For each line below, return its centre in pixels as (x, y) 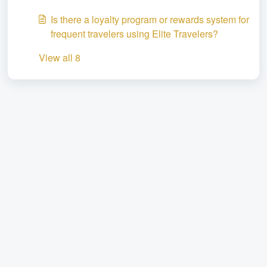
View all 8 (60, 57)
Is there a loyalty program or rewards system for (150, 19)
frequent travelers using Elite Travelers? (134, 33)
